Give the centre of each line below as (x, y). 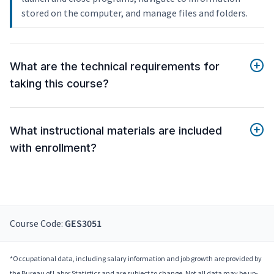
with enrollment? (53, 148)
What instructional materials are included (116, 131)
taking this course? (59, 84)
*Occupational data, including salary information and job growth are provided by (136, 259)
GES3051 (83, 224)
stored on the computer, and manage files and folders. (135, 13)
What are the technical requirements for (115, 67)
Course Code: (37, 224)
